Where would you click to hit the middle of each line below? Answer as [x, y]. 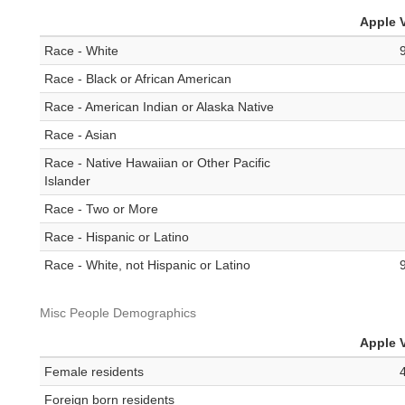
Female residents [94, 372]
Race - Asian [80, 135]
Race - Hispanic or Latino [117, 237]
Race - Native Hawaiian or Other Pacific [157, 163]
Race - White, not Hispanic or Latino [147, 265]
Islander [67, 181]
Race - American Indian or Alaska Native [159, 107]
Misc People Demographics [118, 313]
